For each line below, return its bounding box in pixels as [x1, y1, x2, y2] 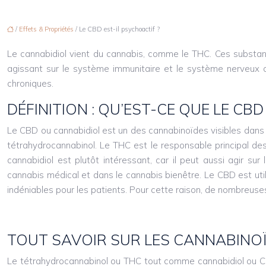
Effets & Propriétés [19, 25, 74, 34]
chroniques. [7, 78, 53, 90]
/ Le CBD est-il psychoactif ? [74, 25, 160, 34]
